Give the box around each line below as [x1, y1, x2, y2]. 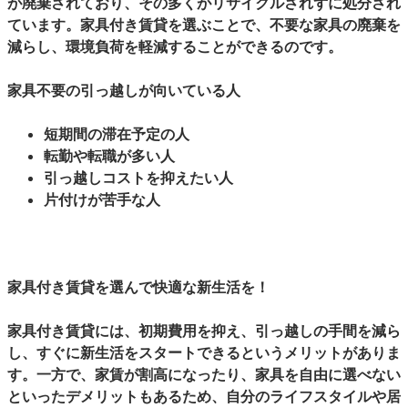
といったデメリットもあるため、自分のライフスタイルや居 [7, 387, 401, 405]
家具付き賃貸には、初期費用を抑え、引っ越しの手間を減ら [7, 321, 401, 340]
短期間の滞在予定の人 [44, 125, 189, 143]
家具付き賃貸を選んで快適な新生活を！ [7, 278, 270, 296]
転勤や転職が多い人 [44, 147, 175, 165]
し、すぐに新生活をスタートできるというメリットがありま [7, 343, 401, 362]
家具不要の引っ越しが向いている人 [7, 81, 240, 99]
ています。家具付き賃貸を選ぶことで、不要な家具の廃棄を [7, 15, 401, 34]
